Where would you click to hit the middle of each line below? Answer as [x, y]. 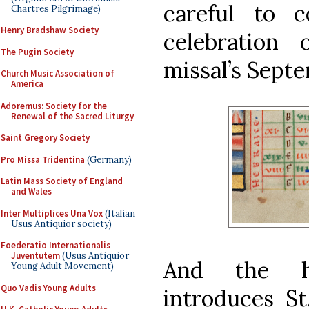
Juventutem [36, 256]
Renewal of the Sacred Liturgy [72, 116]
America [27, 84]
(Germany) [108, 159]
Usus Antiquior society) [61, 223]
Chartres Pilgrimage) [56, 8]
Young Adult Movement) [62, 266]
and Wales [31, 191]
